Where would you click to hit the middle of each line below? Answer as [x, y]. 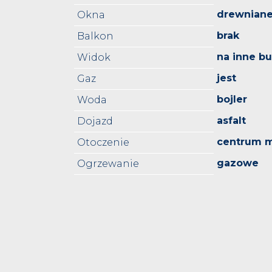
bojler [232, 100]
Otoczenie [103, 143]
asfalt [231, 121]
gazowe [238, 163]
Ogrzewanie [108, 164]
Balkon [95, 36]
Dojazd [95, 121]
